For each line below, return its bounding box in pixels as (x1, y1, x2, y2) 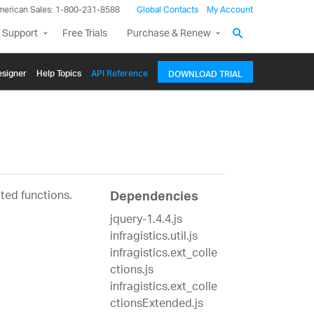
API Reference (91, 60, 148, 83)
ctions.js (109, 259, 153, 283)
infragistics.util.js (109, 226, 198, 250)
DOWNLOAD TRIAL (168, 60, 243, 84)
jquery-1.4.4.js (109, 209, 182, 233)
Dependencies (109, 186, 198, 212)
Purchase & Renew (127, 23, 210, 45)
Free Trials (62, 23, 107, 45)
